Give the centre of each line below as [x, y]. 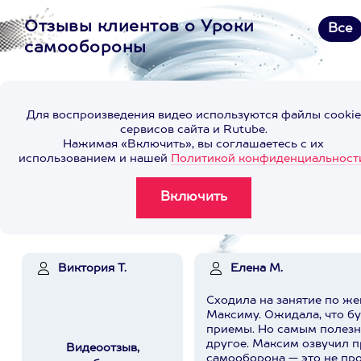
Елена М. [257, 268]
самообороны [85, 48]
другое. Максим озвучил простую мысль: [229, 344]
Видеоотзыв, [102, 348]
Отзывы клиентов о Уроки [139, 27]
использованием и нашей [95, 159]
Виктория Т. [92, 268]
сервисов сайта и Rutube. [193, 130]
